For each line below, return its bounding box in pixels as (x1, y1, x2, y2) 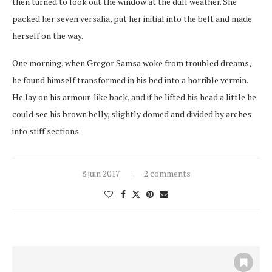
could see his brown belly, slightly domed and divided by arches (12, 107, 251, 120)
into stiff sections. (12, 124, 81, 137)
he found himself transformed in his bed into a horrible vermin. (12, 73, 248, 86)
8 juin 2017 (81, 167, 120, 179)
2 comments (143, 167, 191, 179)
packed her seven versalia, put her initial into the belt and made (12, 12, 252, 24)
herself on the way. (12, 29, 83, 41)
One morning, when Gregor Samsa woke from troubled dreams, (12, 56, 251, 69)
